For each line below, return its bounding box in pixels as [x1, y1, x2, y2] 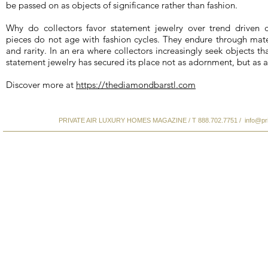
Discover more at [6, 79, 76, 90]
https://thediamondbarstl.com [76, 79, 196, 90]
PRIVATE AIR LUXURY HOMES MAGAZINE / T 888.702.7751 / [59, 117, 245, 124]
